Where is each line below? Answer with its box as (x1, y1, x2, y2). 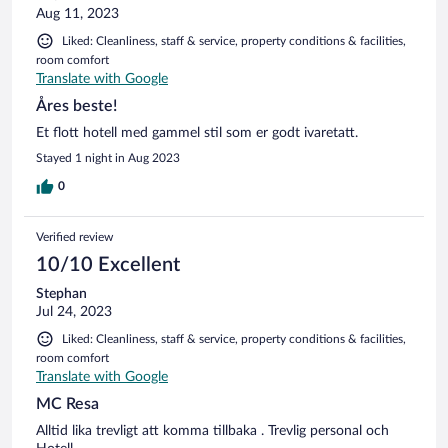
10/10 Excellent (36, 254, 180, 275)
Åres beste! (36, 97, 117, 114)
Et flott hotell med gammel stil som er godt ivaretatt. (36, 125, 358, 140)
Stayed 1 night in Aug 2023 (36, 151, 180, 164)
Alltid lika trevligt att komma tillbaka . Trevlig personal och (36, 423, 389, 438)
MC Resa (36, 395, 99, 412)
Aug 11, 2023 (36, 6, 119, 21)
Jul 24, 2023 (36, 304, 112, 319)
